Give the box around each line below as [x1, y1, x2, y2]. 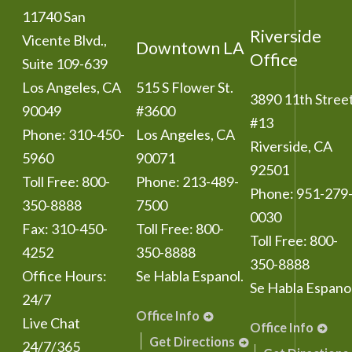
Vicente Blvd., [22, 31, 107, 49]
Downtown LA [136, 38, 244, 58]
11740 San [22, 8, 86, 25]
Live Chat [22, 314, 80, 332]
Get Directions [149, 334, 235, 349]
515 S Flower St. [136, 79, 233, 96]
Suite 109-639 [22, 55, 108, 72]
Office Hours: [22, 267, 107, 284]
